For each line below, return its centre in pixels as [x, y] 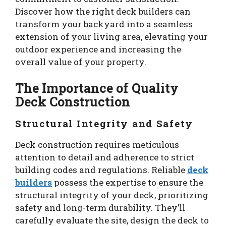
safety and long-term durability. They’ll [100, 207]
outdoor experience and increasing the [98, 49]
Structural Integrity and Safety [104, 123]
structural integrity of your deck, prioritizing [112, 195]
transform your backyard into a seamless [104, 24]
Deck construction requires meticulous [97, 144]
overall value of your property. [81, 62]
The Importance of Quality [97, 88]
